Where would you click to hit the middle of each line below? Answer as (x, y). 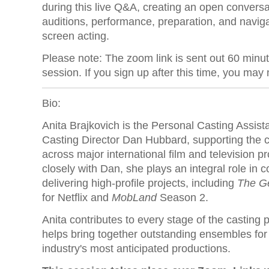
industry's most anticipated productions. (136, 249)
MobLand (134, 198)
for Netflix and (77, 198)
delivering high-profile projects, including (140, 183)
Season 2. (183, 198)
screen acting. (76, 36)
